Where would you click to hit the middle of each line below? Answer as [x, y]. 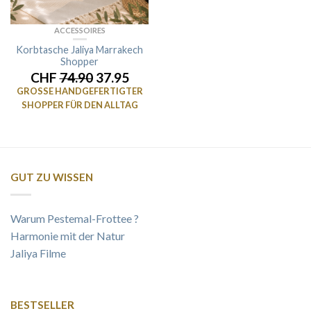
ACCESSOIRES [79, 30]
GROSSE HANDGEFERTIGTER [79, 91]
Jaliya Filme [38, 253]
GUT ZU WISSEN [52, 177]
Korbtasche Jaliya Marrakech [79, 50]
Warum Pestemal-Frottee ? [75, 219]
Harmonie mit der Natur [68, 236]
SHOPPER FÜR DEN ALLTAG [79, 105]
